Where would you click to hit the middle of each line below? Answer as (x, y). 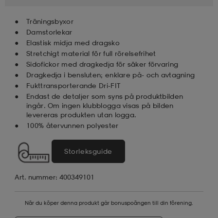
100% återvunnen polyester (73, 125)
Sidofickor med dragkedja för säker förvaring (102, 64)
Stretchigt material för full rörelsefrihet (91, 53)
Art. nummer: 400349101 (54, 177)
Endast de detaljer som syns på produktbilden (105, 96)
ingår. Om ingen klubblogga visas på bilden (100, 105)
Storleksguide (88, 151)
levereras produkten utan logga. (82, 114)
